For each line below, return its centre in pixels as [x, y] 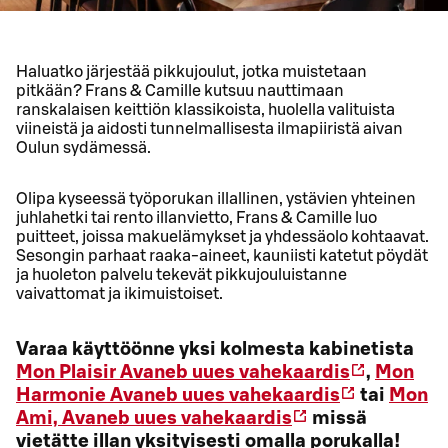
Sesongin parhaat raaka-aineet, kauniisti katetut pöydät [222, 255]
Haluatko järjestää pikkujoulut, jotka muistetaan [191, 71]
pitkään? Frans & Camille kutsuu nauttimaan [180, 90]
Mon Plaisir [66, 373]
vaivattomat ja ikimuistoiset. [119, 293]
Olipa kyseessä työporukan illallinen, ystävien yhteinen [216, 198]
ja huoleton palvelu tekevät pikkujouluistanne [181, 274]
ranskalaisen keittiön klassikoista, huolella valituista [205, 109]
